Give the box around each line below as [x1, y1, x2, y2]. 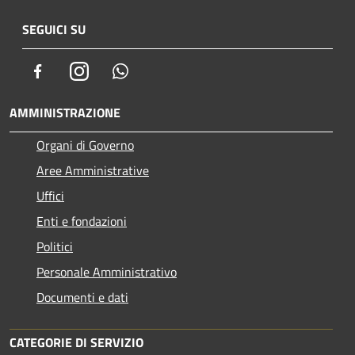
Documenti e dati [36, 287, 128, 307]
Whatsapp [129, 60, 183, 80]
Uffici [36, 185, 64, 205]
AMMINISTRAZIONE [10, 102, 120, 122]
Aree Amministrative [36, 160, 149, 180]
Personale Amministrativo [36, 261, 177, 281]
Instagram [88, 60, 143, 80]
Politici [36, 236, 73, 256]
